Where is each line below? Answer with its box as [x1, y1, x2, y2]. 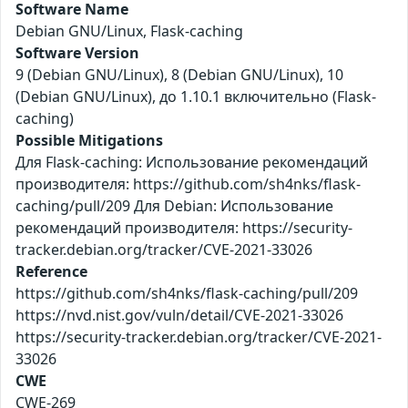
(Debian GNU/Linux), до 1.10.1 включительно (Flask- [15, 87, 376, 107]
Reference [15, 261, 87, 282]
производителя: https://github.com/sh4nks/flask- [15, 174, 361, 195]
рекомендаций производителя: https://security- [15, 218, 352, 239]
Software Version [15, 43, 139, 64]
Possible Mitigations [15, 130, 163, 151]
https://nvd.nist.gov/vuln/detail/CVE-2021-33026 [15, 305, 343, 326]
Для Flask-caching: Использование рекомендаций [15, 152, 368, 173]
